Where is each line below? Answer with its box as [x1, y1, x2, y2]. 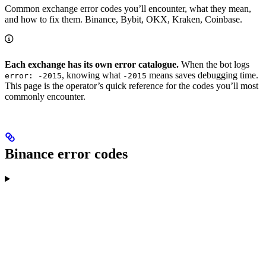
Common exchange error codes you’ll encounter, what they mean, [5, 3, 251, 14]
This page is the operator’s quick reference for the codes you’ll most [5, 80, 258, 91]
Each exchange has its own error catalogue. [5, 59, 179, 69]
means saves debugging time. [147, 69, 258, 80]
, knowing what [62, 69, 123, 80]
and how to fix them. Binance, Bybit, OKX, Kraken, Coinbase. [5, 14, 242, 24]
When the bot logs [179, 59, 249, 69]
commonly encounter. [5, 91, 85, 102]
